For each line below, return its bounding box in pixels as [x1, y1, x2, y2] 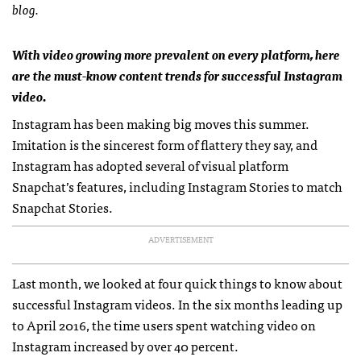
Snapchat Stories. [12, 197, 113, 218]
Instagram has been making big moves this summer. [12, 113, 309, 134]
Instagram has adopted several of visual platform [12, 155, 288, 176]
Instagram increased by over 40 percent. [12, 335, 239, 356]
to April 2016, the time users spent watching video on [12, 314, 316, 335]
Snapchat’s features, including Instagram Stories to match [12, 176, 342, 197]
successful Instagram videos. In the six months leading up [12, 293, 342, 314]
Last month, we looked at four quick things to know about [12, 272, 342, 293]
